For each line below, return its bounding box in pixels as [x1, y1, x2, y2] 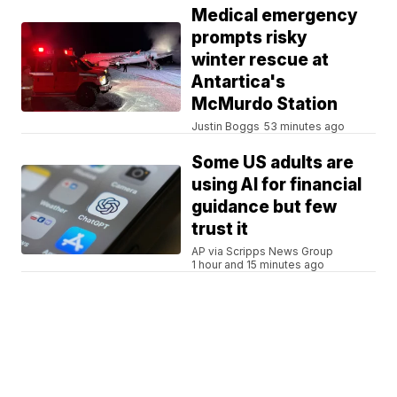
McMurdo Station [191, 93, 339, 114]
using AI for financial [191, 174, 362, 195]
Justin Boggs [191, 119, 261, 133]
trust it [191, 218, 249, 239]
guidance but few [191, 196, 338, 217]
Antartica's [191, 71, 286, 92]
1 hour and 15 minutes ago [191, 257, 325, 271]
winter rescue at [191, 49, 330, 70]
